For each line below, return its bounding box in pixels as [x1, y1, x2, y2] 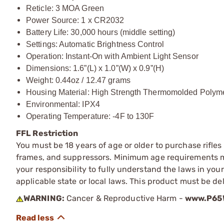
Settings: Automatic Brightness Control [26, 40, 164, 48]
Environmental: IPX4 [26, 100, 100, 108]
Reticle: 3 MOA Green [26, 4, 104, 12]
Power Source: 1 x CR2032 [26, 16, 124, 24]
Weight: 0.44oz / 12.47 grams [26, 76, 130, 84]
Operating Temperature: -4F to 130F [26, 112, 154, 120]
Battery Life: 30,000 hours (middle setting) [26, 28, 175, 36]
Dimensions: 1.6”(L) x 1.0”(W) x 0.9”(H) [26, 64, 164, 72]
